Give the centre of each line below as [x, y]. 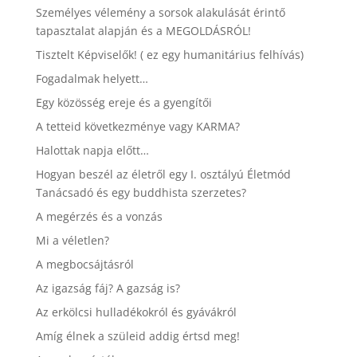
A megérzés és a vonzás [99, 216]
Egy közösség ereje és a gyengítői [124, 102]
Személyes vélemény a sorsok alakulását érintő [160, 12]
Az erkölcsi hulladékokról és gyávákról [136, 312]
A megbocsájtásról [84, 264]
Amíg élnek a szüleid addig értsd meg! [137, 336]
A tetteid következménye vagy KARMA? [137, 126]
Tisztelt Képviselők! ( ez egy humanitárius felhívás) [169, 55]
